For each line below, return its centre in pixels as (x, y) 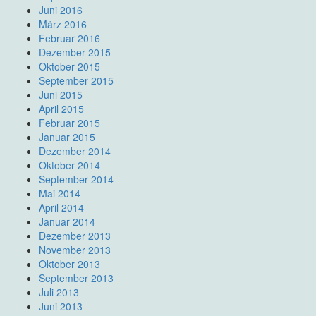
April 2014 (61, 208)
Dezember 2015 (75, 53)
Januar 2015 (67, 137)
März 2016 (63, 24)
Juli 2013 (59, 292)
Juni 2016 (61, 10)
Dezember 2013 (75, 236)
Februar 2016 (69, 38)
